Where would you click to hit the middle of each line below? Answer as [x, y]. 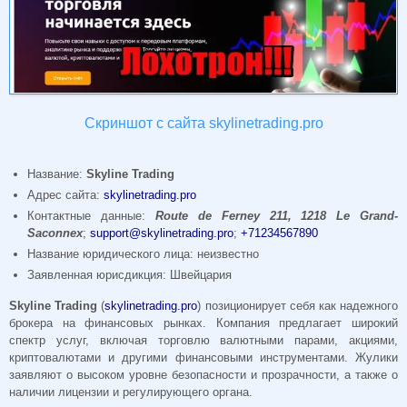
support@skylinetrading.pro [162, 233]
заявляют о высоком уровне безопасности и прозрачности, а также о [203, 374]
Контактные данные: [92, 215]
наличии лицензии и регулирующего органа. [131, 392]
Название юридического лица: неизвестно [144, 253]
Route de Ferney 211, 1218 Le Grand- [277, 215]
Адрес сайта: [66, 194]
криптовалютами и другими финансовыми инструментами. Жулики [203, 357]
